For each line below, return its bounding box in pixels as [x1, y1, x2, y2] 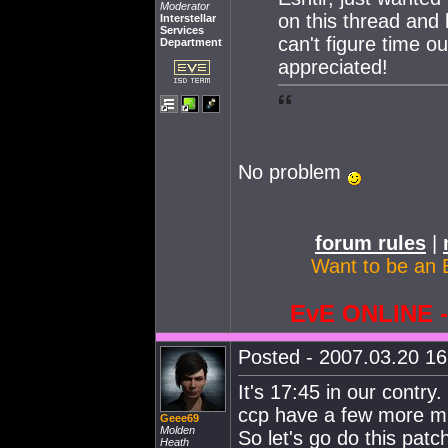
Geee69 [160, 412, 199, 424]
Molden [160, 424, 195, 436]
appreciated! [278, 55, 388, 78]
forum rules [315, 232, 426, 254]
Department [160, 36, 222, 48]
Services [160, 24, 204, 36]
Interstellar [160, 12, 216, 24]
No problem [238, 160, 347, 183]
